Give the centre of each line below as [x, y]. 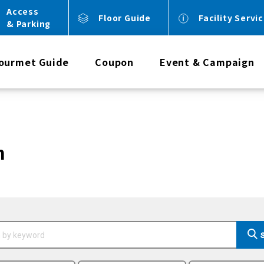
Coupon [114, 62]
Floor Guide [125, 17]
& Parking [29, 24]
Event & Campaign [207, 62]
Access [22, 11]
